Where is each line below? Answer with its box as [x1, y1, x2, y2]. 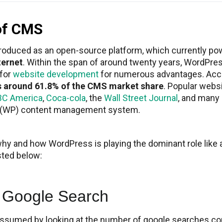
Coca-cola [46, 93, 86, 104]
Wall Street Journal [104, 93, 178, 104]
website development [13, 69, 99, 80]
